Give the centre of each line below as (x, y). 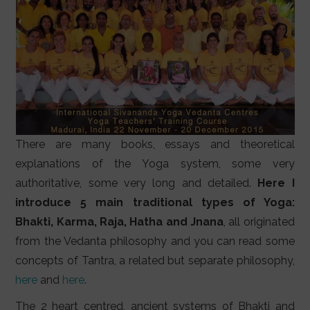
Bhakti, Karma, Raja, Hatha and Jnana (119, 222)
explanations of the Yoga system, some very (155, 164)
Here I (276, 183)
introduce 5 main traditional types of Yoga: (155, 203)
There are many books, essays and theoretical (155, 145)
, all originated (259, 222)
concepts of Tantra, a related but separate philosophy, (155, 261)
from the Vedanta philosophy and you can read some (155, 241)
